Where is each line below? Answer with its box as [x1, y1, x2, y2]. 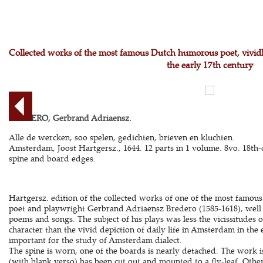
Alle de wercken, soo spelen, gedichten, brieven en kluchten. [8, 131, 235, 143]
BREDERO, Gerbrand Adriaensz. [8, 112, 131, 123]
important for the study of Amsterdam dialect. [8, 234, 182, 245]
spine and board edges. [8, 153, 96, 164]
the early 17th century [166, 59, 253, 71]
